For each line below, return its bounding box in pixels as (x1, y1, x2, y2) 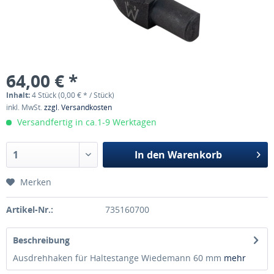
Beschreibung (13, 234, 70, 246)
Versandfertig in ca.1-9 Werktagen (15, 116, 157, 128)
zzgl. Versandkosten (44, 102, 112, 113)
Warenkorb (167, 148, 222, 161)
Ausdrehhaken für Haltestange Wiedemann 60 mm (13, 252, 224, 264)
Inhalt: (6, 90, 32, 100)
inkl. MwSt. (6, 102, 44, 113)
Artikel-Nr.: (6, 204, 53, 215)
